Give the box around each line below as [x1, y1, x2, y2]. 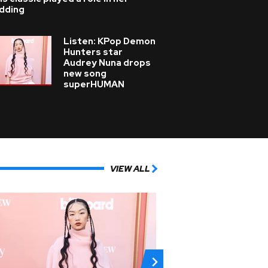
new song [63, 68, 106, 80]
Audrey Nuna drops [63, 57, 151, 69]
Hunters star [63, 46, 123, 58]
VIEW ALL [110, 163, 150, 174]
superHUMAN [63, 78, 124, 90]
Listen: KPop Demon [63, 35, 156, 47]
